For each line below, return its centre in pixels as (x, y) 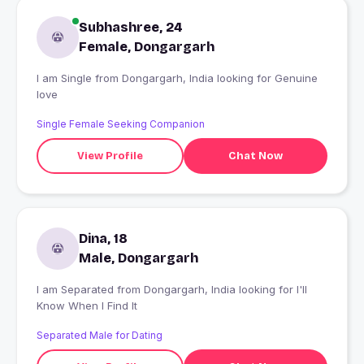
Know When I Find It (87, 306)
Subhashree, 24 (131, 28)
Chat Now (255, 156)
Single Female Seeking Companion (121, 124)
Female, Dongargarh (147, 47)
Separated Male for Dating (100, 336)
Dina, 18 (103, 239)
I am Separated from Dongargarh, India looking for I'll (77, 290)
